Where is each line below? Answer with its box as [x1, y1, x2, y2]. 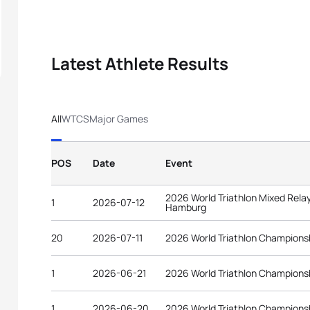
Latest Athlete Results [51, 52, 228, 75]
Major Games [89, 112, 148, 125]
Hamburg [165, 201, 206, 214]
